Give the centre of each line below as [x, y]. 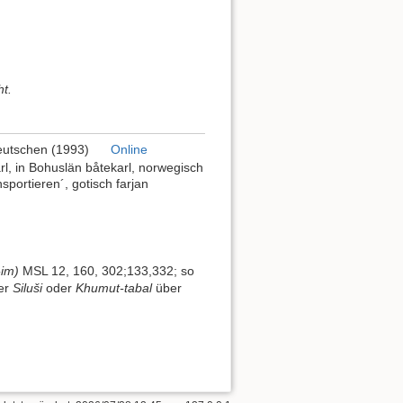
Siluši [27, 288]
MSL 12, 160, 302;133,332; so [107, 271]
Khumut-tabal [114, 288]
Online [129, 149]
